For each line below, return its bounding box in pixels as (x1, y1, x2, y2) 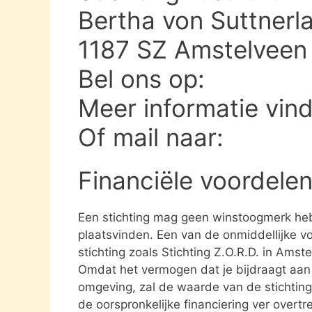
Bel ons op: (78, 63, 212, 93)
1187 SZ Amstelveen (78, 34, 307, 64)
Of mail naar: (78, 122, 231, 152)
